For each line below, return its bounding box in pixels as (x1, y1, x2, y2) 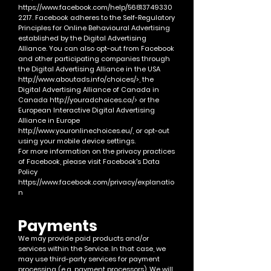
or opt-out (134, 126, 169, 135)
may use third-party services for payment (18, 254, 160, 264)
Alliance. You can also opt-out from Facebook (18, 44, 174, 53)
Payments (18, 215, 97, 237)
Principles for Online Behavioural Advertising (18, 23, 170, 33)
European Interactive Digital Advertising (18, 105, 155, 115)
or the (137, 95, 159, 105)
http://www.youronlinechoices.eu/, (18, 126, 134, 135)
